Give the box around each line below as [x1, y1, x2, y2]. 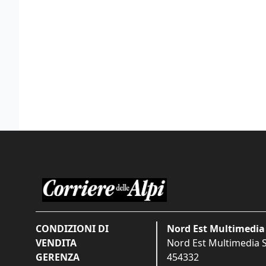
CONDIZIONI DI [36, 221, 109, 235]
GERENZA [36, 250, 80, 264]
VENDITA [36, 236, 77, 249]
